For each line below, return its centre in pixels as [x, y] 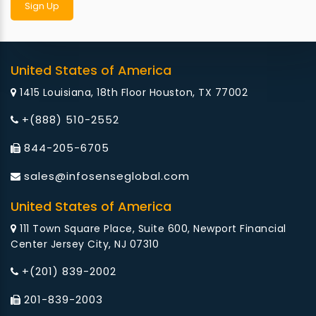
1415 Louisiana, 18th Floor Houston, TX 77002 [132, 93]
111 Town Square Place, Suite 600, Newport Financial [151, 229]
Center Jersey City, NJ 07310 [85, 244]
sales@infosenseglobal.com [107, 176]
